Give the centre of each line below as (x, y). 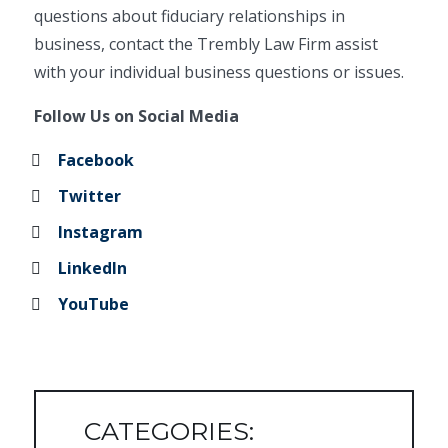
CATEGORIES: (169, 431)
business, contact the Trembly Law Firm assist (206, 44)
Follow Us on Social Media (137, 116)
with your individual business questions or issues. (219, 72)
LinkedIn (93, 268)
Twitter (90, 196)
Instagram (101, 232)
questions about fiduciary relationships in (190, 16)
